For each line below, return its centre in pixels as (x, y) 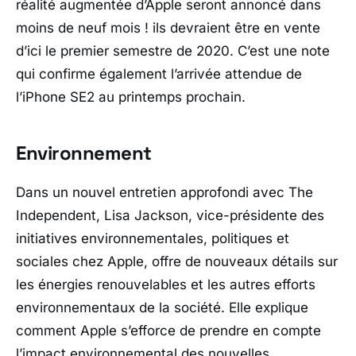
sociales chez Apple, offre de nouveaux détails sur (177, 261)
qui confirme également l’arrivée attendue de (159, 74)
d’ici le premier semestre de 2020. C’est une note (173, 50)
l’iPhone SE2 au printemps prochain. (131, 97)
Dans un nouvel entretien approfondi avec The (164, 192)
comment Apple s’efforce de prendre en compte (168, 330)
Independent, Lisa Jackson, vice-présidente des (170, 215)
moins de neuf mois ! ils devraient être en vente (168, 27)
